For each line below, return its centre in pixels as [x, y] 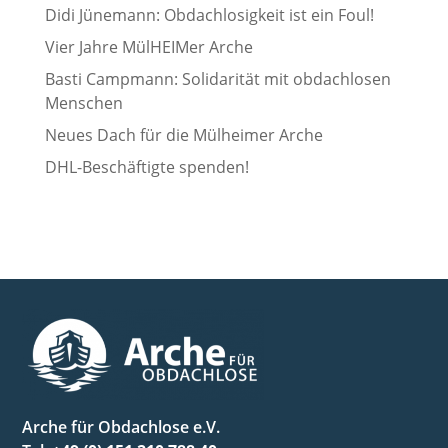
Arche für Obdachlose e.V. [121, 427]
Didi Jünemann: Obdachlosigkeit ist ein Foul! [209, 15]
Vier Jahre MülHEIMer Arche [148, 47]
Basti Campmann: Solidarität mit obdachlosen [217, 79]
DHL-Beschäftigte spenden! [146, 167]
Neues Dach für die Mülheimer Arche [183, 135]
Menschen [83, 103]
